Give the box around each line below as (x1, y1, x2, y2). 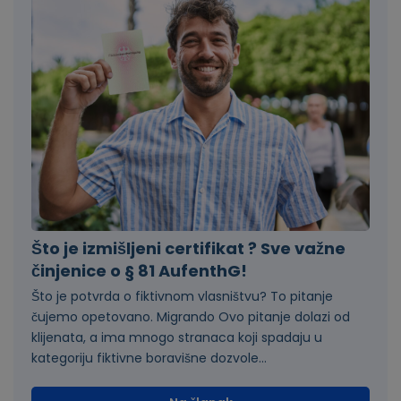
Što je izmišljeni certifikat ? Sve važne (31, 237, 346, 260)
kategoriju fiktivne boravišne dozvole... (31, 349, 267, 368)
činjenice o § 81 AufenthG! (31, 260, 247, 283)
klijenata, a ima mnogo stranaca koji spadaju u (31, 328, 322, 347)
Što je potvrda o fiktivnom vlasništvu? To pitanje (31, 287, 333, 306)
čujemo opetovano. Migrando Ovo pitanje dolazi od (31, 308, 350, 327)
